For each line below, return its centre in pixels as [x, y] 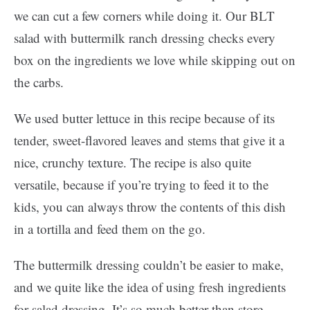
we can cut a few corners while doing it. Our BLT [144, 16]
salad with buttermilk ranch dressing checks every [145, 38]
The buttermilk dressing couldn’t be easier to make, [149, 265]
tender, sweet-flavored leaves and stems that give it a [149, 140]
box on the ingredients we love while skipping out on [155, 60]
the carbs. [39, 82]
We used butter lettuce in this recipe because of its [144, 118]
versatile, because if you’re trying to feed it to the [141, 184]
